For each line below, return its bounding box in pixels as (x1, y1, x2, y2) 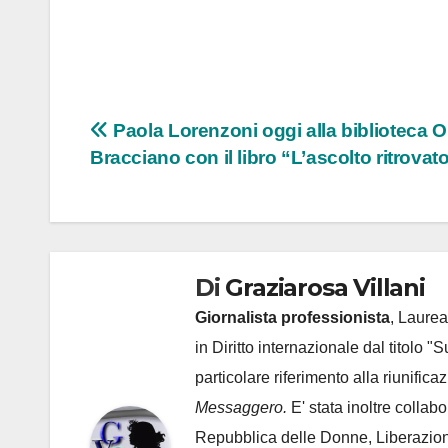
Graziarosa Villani (225, 273, 425, 303)
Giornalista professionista (195, 309, 390, 327)
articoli (89, 159, 192, 199)
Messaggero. (195, 399, 291, 417)
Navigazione (89, 118, 277, 158)
